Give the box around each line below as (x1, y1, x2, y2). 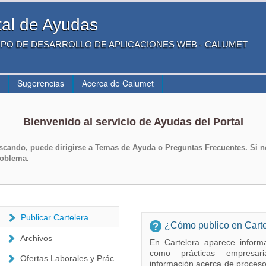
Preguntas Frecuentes (165, 143, 245, 152)
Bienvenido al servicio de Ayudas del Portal (23, 116, 243, 128)
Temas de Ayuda (95, 143, 156, 152)
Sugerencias (17, 77, 64, 89)
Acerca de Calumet (82, 77, 154, 89)
